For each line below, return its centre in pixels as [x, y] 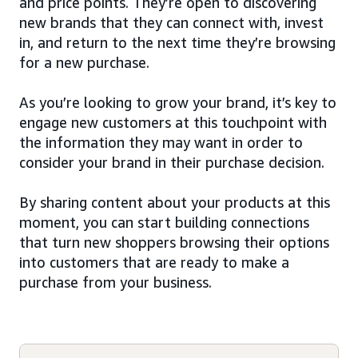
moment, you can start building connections [164, 222]
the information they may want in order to [161, 142]
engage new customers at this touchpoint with [173, 122]
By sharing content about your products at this [175, 202]
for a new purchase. [84, 62]
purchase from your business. [115, 282]
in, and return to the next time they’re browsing [177, 42]
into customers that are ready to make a [154, 262]
